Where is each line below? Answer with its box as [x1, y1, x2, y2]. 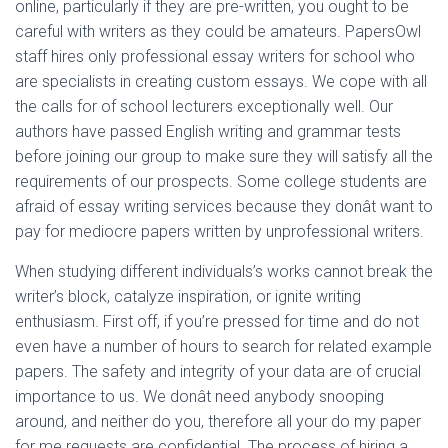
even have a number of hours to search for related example [15, 337, 432, 356]
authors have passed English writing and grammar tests [15, 122, 401, 141]
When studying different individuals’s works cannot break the [15, 262, 433, 281]
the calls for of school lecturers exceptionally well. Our [15, 97, 393, 116]
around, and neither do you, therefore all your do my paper [15, 412, 421, 431]
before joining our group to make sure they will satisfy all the [15, 147, 433, 166]
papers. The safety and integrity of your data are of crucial [15, 362, 421, 381]
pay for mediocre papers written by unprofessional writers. [15, 222, 424, 241]
